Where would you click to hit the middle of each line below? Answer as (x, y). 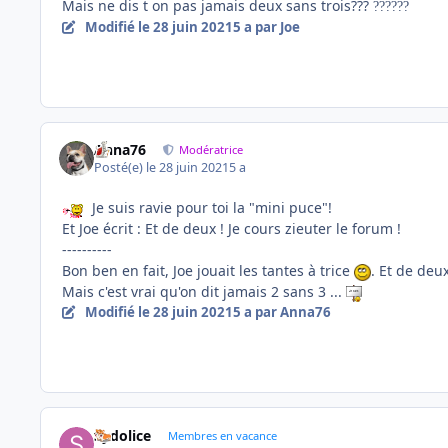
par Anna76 (291, 312)
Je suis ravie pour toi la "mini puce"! (211, 208)
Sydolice (123, 435)
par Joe (275, 26)
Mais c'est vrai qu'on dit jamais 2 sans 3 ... (204, 292)
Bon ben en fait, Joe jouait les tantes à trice (208, 271)
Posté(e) (120, 168)
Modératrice (211, 149)
